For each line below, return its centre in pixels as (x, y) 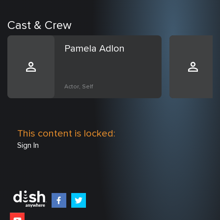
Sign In (28, 146)
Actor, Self (79, 87)
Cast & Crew (40, 26)
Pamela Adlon (95, 49)
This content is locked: (66, 134)
